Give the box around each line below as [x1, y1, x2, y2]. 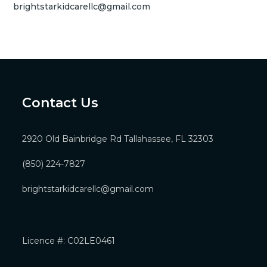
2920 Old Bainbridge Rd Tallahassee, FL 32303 [22, 133, 214, 144]
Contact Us [22, 94, 99, 111]
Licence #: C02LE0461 [22, 235, 116, 246]
